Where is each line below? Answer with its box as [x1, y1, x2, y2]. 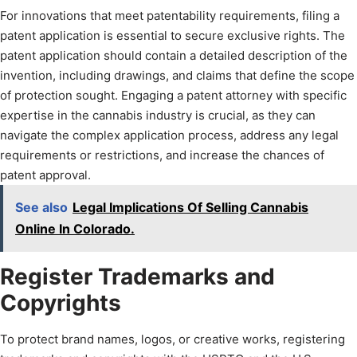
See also [15, 199, 68, 216]
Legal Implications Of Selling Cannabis [73, 199, 308, 216]
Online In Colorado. [15, 221, 135, 237]
